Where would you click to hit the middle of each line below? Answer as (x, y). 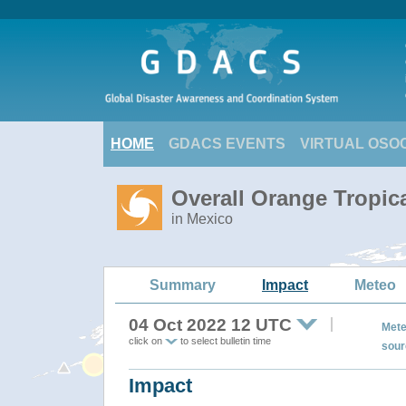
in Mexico (202, 219)
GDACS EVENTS (227, 144)
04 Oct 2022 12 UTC (210, 325)
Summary (183, 285)
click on (147, 341)
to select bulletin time (224, 341)
